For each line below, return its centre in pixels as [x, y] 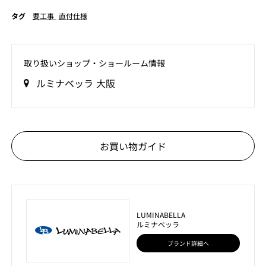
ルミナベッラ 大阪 [75, 83]
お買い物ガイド [133, 146]
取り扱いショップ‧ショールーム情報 [94, 63]
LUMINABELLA [161, 214]
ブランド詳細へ [189, 243]
